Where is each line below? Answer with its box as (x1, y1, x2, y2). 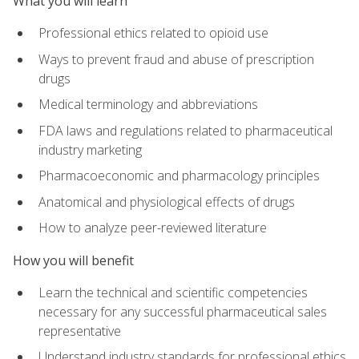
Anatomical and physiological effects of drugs (38, 192, 295, 211)
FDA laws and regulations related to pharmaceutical (38, 121, 333, 139)
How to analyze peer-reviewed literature (38, 219, 267, 237)
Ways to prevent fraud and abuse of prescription (38, 50, 314, 68)
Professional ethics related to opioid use (38, 23, 268, 42)
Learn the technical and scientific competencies (38, 283, 308, 301)
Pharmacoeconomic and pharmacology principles (38, 167, 320, 185)
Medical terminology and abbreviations (38, 95, 258, 114)
